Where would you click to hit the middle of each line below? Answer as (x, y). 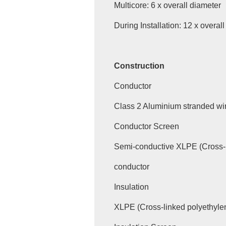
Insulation (131, 187)
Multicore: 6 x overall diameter (168, 6)
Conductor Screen (146, 127)
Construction (139, 66)
